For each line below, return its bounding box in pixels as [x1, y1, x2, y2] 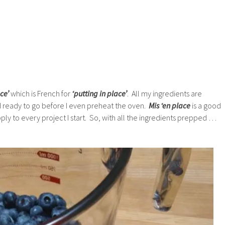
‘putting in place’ [70, 88, 127, 98]
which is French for [9, 88, 70, 98]
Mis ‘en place [149, 100, 190, 110]
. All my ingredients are [127, 88, 202, 98]
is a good [190, 100, 221, 110]
